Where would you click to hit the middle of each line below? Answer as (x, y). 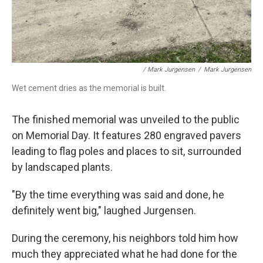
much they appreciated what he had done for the (124, 254)
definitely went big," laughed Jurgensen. (104, 210)
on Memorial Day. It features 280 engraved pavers (127, 135)
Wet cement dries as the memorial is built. (89, 88)
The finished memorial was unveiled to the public (126, 119)
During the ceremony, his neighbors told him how (125, 238)
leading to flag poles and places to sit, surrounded (127, 151)
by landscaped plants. (62, 167)
